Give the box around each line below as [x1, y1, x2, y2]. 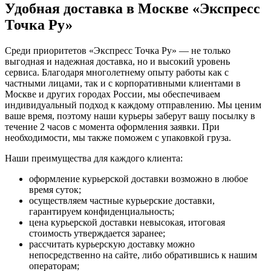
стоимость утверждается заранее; [29, 228, 165, 239]
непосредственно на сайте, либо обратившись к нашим [29, 250, 257, 261]
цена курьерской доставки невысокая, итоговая [29, 217, 225, 228]
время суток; [29, 184, 81, 195]
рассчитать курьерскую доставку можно [29, 239, 195, 250]
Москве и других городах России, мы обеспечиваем [5, 89, 220, 100]
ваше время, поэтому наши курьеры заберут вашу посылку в [5, 111, 255, 122]
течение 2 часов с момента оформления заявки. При [5, 122, 220, 132]
